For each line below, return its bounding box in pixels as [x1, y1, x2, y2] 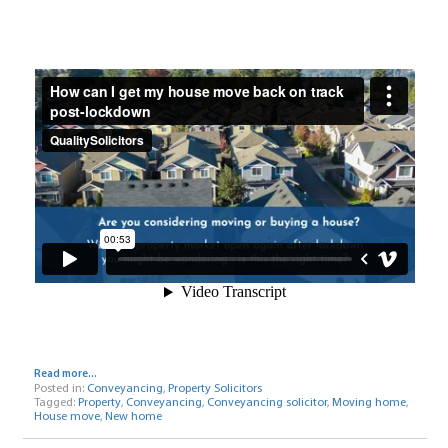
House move [33, 410, 100, 423]
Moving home [331, 396, 406, 409]
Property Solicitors [167, 382, 262, 395]
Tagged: [33, 396, 78, 409]
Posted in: [33, 382, 87, 395]
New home [104, 410, 162, 423]
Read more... [33, 368, 97, 380]
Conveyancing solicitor [206, 396, 327, 409]
